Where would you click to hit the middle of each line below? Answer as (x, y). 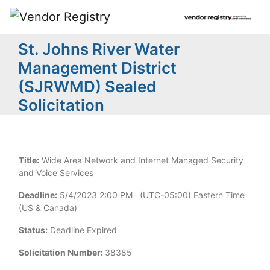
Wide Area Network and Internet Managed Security (141, 160)
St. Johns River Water (99, 49)
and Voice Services (56, 173)
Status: (33, 230)
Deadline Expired (82, 230)
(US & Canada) (48, 208)
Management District (97, 68)
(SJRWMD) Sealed (87, 86)
